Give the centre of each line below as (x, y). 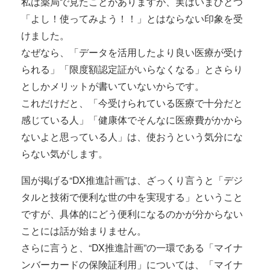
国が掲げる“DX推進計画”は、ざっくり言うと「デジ (132, 180)
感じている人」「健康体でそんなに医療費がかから (132, 120)
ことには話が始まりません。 (84, 231)
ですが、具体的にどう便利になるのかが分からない (132, 214)
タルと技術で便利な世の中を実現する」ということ (132, 197)
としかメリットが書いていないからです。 (113, 86)
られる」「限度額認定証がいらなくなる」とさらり (132, 69)
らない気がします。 (64, 153)
